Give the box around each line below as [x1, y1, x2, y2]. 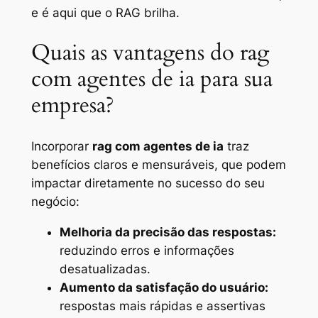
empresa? [31, 90, 114, 121]
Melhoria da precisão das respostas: [59, 224, 276, 239]
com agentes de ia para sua [31, 64, 273, 94]
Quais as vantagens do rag [31, 38, 269, 68]
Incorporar [31, 138, 92, 153]
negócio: [31, 194, 79, 209]
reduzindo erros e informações [59, 243, 234, 258]
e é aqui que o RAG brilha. [31, 5, 180, 20]
